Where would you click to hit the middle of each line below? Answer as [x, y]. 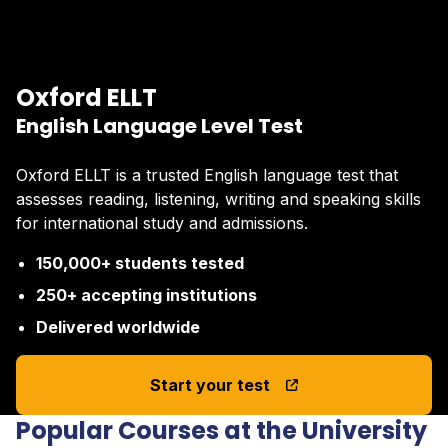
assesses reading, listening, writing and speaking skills [218, 198]
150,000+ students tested [140, 262]
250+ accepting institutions [146, 294]
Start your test [210, 384]
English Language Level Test [159, 125]
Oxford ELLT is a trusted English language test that [207, 174]
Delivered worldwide [118, 326]
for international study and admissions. [162, 222]
